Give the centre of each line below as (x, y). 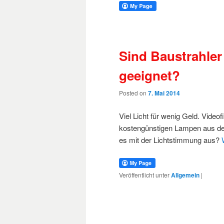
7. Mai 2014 (164, 93)
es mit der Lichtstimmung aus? (170, 139)
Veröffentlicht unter (144, 174)
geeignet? (149, 75)
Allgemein (185, 175)
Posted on (133, 93)
